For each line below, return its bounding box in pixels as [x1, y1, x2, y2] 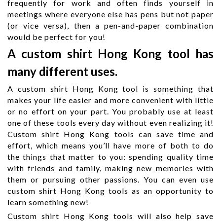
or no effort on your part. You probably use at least [7, 106, 214, 116]
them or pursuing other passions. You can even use [7, 174, 214, 184]
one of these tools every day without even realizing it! [7, 117, 214, 127]
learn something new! [7, 197, 89, 207]
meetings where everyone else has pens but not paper [7, 9, 214, 19]
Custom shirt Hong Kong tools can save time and [7, 129, 214, 139]
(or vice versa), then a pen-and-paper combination [7, 20, 214, 30]
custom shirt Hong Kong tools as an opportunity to [7, 185, 214, 195]
